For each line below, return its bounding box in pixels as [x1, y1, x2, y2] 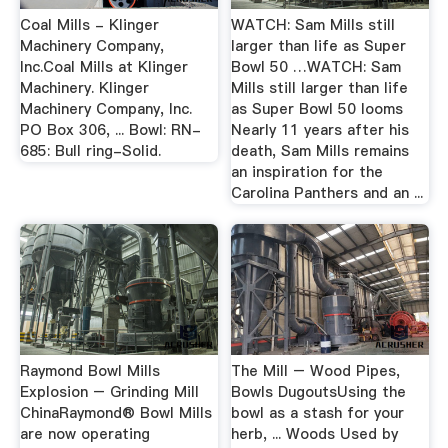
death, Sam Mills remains [231, 141, 410, 162]
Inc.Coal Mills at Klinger [19, 57, 188, 78]
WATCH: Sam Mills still [231, 15, 396, 36]
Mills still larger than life [231, 78, 409, 99]
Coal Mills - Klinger [19, 15, 159, 36]
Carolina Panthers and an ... [231, 183, 424, 204]
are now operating [19, 423, 150, 444]
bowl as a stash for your [231, 402, 405, 423]
